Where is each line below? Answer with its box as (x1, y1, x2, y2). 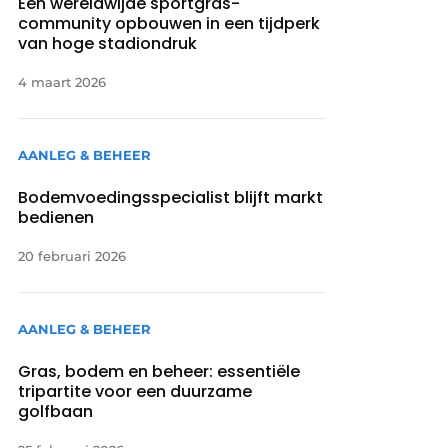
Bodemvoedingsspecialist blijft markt (18, 185, 324, 209)
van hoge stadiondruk (18, 31, 202, 55)
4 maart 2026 (18, 73, 107, 90)
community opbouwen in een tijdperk (18, 11, 321, 35)
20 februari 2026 (18, 247, 127, 264)
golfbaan (18, 400, 94, 424)
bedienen (18, 205, 95, 229)
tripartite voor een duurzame (18, 380, 253, 404)
